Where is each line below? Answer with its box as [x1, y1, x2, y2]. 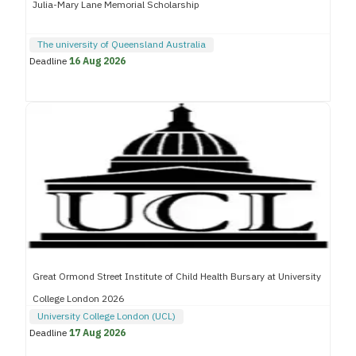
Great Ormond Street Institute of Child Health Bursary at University [33, 269, 321, 284]
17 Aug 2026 [69, 326, 126, 341]
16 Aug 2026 [69, 54, 126, 69]
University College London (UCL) [37, 309, 176, 324]
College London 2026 [33, 292, 124, 307]
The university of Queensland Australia [37, 37, 206, 52]
